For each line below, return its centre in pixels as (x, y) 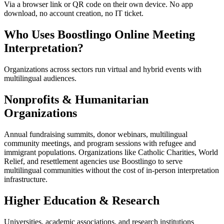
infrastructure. (26, 179)
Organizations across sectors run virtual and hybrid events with (103, 69)
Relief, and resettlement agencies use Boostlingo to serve (93, 161)
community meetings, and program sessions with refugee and (100, 143)
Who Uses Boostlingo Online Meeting (99, 35)
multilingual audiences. (40, 78)
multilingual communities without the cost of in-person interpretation (111, 170)
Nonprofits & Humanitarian (76, 99)
